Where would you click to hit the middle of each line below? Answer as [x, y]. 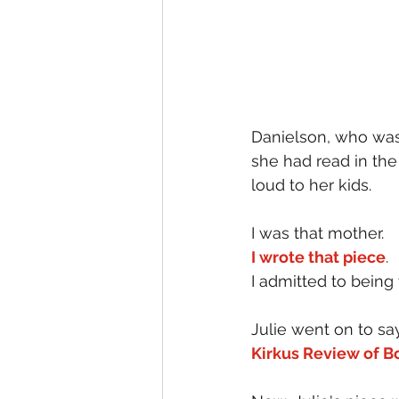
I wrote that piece [318, 257]
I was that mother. [318, 233]
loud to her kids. [311, 185]
